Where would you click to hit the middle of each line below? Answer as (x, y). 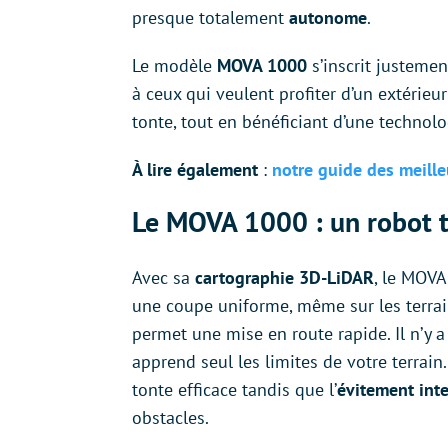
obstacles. (170, 418)
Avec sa (163, 278)
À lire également (195, 170)
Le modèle (174, 66)
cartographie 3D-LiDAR (284, 278)
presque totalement (210, 18)
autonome (328, 18)
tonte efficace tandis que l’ (234, 390)
